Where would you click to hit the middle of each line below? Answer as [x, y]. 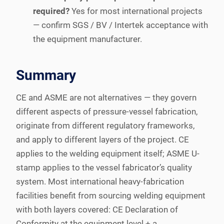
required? [51, 11]
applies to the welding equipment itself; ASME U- [108, 153]
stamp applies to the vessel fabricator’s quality [104, 167]
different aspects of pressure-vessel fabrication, [107, 111]
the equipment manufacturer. [87, 39]
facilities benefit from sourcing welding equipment [111, 195]
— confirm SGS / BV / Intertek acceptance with [120, 25]
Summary [46, 75]
